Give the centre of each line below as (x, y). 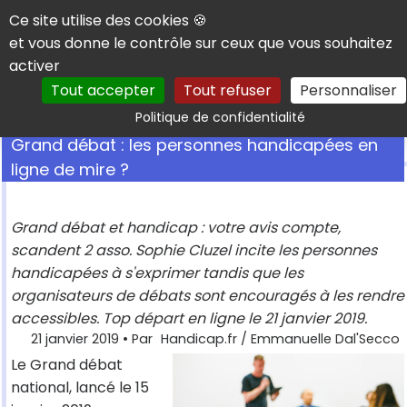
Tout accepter (103, 90)
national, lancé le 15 (80, 388)
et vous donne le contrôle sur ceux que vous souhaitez (201, 43)
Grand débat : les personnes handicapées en (194, 145)
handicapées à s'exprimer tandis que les (157, 273)
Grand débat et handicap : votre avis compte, (176, 228)
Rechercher (325, 108)
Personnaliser (348, 90)
